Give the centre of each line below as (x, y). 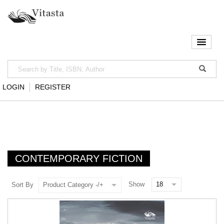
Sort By (22, 184)
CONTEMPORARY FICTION (79, 159)
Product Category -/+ (73, 184)
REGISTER (53, 87)
